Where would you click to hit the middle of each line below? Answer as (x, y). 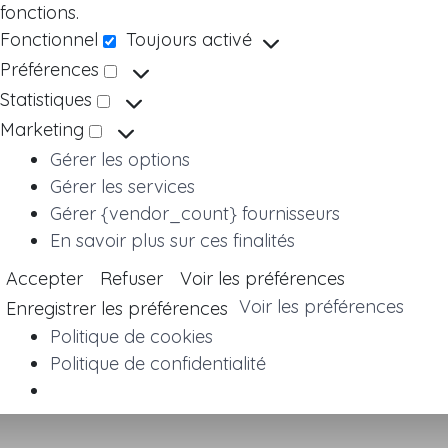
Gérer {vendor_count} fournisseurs (195, 213)
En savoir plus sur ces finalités (172, 240)
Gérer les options (120, 159)
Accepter (44, 279)
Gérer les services (122, 186)
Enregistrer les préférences (117, 309)
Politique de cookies (131, 337)
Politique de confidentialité (158, 364)
